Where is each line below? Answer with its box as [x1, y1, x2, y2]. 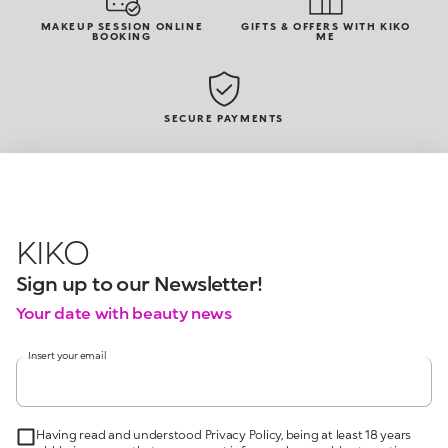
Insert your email [28, 349, 107, 362]
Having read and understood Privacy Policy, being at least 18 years [36, 427, 412, 443]
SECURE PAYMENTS [164, 112, 284, 125]
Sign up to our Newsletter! [16, 271, 263, 296]
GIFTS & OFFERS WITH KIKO [241, 20, 411, 33]
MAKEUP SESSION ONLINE [40, 20, 204, 33]
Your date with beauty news [16, 303, 232, 323]
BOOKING [92, 30, 152, 43]
